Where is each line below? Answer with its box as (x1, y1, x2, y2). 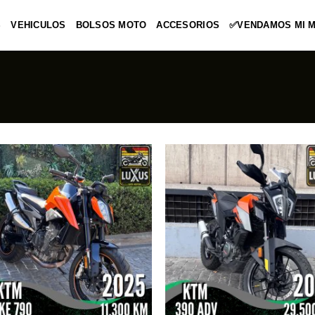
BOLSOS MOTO (75, 20, 147, 30)
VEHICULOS (11, 20, 66, 30)
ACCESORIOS (156, 20, 220, 30)
